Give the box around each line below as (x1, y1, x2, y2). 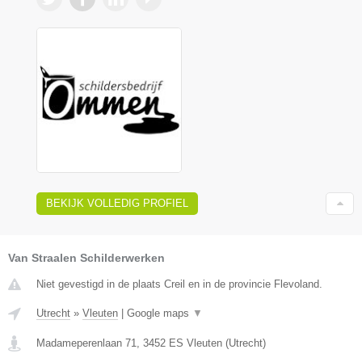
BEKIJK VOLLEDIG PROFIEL (46, 197, 188, 210)
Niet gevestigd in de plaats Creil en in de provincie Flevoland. (36, 278, 322, 291)
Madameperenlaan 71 (36, 337, 137, 350)
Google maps (127, 307, 192, 320)
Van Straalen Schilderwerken (8, 251, 165, 265)
